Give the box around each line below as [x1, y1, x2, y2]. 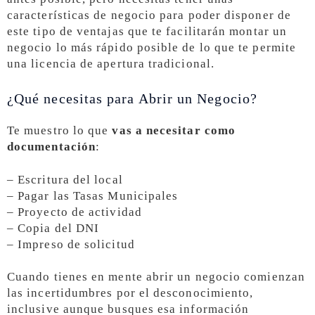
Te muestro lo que [7, 123, 112, 137]
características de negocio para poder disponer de [7, 8, 291, 22]
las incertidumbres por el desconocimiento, [7, 286, 254, 300]
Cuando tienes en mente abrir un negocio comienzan [7, 270, 305, 284]
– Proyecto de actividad [7, 205, 142, 219]
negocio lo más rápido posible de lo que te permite [7, 40, 296, 54]
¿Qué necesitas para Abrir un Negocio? [7, 90, 257, 106]
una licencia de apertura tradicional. [7, 56, 214, 70]
